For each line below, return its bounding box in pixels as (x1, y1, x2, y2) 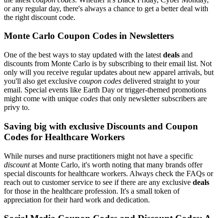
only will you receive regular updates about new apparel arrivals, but (4, 68, 214, 77)
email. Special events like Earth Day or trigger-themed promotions (4, 86, 206, 94)
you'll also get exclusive (4, 77, 79, 86)
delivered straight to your (121, 77, 200, 86)
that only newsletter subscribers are (98, 94, 207, 103)
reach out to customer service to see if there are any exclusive (4, 178, 193, 186)
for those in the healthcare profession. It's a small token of (4, 186, 180, 195)
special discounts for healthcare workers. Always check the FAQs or (4, 169, 213, 178)
